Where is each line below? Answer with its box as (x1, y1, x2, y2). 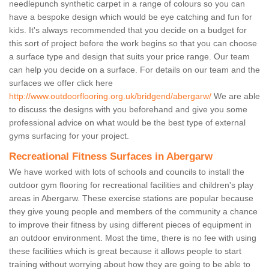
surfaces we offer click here (9, 78, 113, 88)
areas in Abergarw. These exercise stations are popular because (9, 193, 253, 204)
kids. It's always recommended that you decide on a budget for (9, 25, 247, 35)
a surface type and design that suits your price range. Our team (9, 52, 250, 62)
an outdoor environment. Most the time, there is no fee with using (9, 233, 256, 243)
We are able (211, 91, 260, 101)
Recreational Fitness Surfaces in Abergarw (9, 151, 213, 163)
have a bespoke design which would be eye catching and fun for (9, 12, 252, 22)
